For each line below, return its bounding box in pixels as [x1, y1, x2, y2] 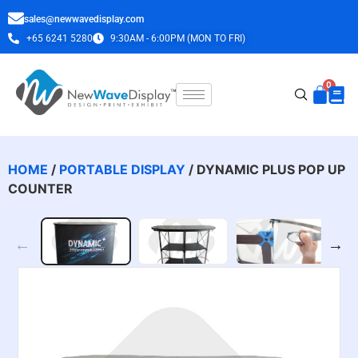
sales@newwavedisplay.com [24, 14, 144, 26]
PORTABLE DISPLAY [59, 161, 185, 178]
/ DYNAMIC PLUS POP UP [185, 161, 345, 178]
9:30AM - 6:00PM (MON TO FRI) [110, 33, 245, 45]
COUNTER [8, 181, 73, 197]
